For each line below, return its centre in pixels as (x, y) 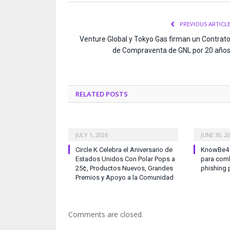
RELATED (90, 94)
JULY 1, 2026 (92, 135)
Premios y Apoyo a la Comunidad (124, 177)
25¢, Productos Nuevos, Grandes (124, 168)
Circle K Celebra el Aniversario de (124, 149)
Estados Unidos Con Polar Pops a (125, 159)
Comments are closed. (106, 214)
